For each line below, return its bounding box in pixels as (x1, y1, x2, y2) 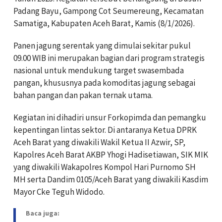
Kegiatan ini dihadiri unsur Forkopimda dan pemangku (13, 111, 206, 123)
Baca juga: (26, 208, 59, 218)
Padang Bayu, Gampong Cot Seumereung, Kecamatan (13, 5, 204, 16)
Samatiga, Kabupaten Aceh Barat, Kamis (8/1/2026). (13, 17, 195, 29)
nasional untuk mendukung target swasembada (13, 64, 184, 76)
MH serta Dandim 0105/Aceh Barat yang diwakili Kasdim (13, 173, 208, 185)
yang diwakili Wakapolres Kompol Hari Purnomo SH (13, 161, 196, 172)
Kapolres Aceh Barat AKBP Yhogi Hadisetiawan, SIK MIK (13, 149, 208, 160)
